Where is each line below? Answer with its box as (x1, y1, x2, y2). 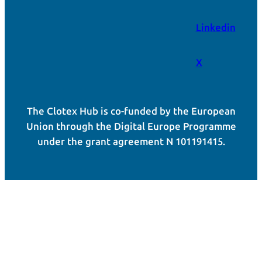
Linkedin (195, 22, 236, 34)
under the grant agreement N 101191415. (37, 136, 225, 148)
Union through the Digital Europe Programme (26, 120, 236, 133)
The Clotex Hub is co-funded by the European (26, 105, 236, 118)
